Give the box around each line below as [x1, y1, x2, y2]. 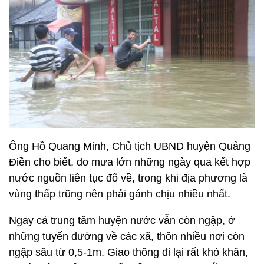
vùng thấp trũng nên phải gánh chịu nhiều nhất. [9, 188, 230, 200]
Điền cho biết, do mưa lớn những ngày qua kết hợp [9, 156, 250, 168]
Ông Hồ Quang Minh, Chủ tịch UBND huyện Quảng [9, 140, 250, 152]
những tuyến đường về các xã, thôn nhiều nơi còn [9, 230, 245, 242]
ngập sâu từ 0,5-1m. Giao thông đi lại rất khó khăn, [9, 246, 248, 258]
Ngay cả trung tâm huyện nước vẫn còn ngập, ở [9, 214, 235, 226]
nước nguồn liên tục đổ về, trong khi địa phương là [9, 172, 247, 184]
